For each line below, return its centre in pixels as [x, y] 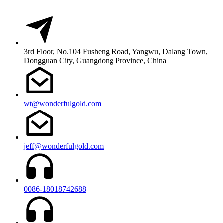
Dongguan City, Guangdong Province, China [95, 60]
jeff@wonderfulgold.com [64, 146]
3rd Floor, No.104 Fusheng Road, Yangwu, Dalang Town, [116, 51]
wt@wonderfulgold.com [62, 103]
